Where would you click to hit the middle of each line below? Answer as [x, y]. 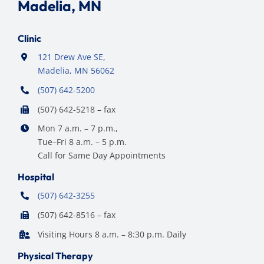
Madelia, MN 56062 [76, 71]
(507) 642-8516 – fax [76, 215]
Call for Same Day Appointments [101, 156]
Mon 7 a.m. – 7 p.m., [77, 128]
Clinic [29, 39]
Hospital [36, 177]
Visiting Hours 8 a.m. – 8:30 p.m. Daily [112, 234]
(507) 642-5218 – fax [76, 109]
